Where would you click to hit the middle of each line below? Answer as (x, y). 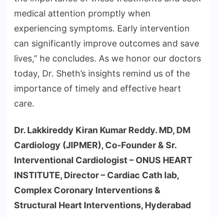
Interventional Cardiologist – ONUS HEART (103, 160)
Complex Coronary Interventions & (87, 190)
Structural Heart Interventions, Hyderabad (102, 205)
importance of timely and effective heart (98, 89)
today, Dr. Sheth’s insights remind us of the (102, 74)
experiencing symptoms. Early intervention (102, 29)
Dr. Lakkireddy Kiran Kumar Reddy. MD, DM (102, 130)
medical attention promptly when (82, 14)
